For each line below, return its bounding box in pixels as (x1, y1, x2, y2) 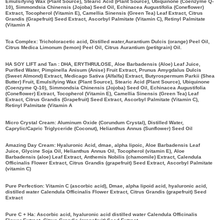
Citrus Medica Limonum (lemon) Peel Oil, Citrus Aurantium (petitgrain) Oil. (5, 45, 182, 51)
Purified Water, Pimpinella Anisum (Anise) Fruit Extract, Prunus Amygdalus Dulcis (5, 67, 201, 73)
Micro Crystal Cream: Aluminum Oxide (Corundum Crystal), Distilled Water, (5, 119, 184, 125)
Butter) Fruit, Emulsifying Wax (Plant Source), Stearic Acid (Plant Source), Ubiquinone (5, 79, 210, 85)
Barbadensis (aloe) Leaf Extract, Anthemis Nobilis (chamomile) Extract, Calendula (5, 154, 201, 160)
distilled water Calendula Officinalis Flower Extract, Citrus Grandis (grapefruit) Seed (5, 189, 206, 194)
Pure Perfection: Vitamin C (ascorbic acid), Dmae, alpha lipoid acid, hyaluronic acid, (5, 183, 207, 189)
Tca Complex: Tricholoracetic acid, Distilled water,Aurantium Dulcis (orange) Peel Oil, (5, 39, 210, 45)
